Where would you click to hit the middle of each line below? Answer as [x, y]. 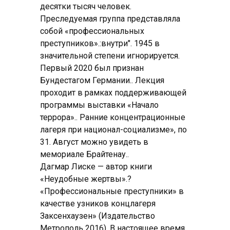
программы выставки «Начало [99, 105]
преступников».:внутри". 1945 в [100, 43]
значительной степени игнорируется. [110, 55]
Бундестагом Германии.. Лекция [102, 80]
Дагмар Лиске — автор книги [96, 166]
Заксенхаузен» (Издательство [98, 216]
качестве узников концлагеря [98, 203]
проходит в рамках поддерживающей [113, 92]
